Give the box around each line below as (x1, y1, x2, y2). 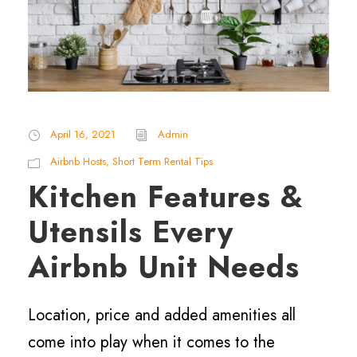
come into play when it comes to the (28, 331, 275, 355)
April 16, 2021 (50, 127, 116, 143)
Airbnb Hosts (50, 154, 106, 170)
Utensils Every (28, 210, 233, 254)
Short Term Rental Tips (112, 154, 213, 170)
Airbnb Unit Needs (28, 245, 300, 289)
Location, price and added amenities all (28, 304, 296, 328)
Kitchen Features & (28, 175, 304, 219)
